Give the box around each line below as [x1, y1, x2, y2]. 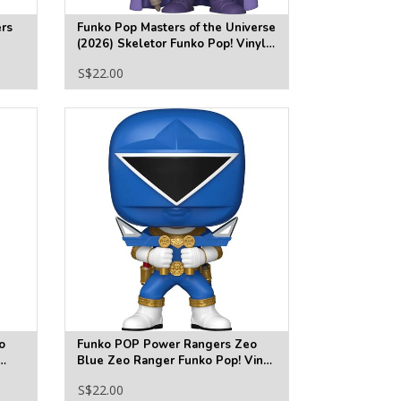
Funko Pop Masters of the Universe [76, 20, 276, 37]
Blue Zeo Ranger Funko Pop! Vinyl [76, 353, 274, 370]
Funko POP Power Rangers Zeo [76, 337, 257, 354]
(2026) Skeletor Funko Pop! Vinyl [76, 36, 266, 53]
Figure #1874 [76, 369, 153, 386]
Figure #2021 [76, 52, 153, 69]
